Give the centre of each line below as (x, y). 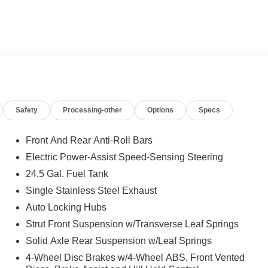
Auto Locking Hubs (66, 207)
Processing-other (93, 110)
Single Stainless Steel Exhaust (91, 190)
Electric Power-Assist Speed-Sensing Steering (124, 157)
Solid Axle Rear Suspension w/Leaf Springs (118, 240)
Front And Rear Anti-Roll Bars (89, 140)
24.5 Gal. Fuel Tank (67, 173)
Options (161, 110)
